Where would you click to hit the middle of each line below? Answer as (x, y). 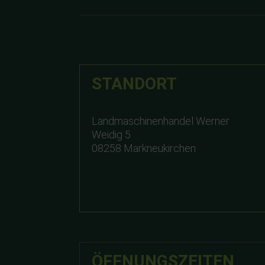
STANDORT (135, 84)
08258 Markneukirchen (144, 148)
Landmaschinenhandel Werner (161, 121)
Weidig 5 (112, 135)
